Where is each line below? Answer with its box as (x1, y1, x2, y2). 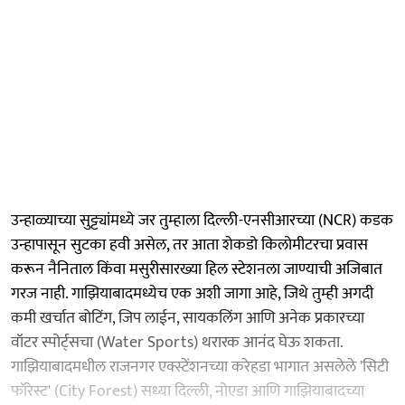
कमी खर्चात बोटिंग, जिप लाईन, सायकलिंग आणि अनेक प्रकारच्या (11, 304, 364, 332)
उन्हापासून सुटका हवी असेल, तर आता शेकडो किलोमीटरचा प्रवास (11, 231, 368, 259)
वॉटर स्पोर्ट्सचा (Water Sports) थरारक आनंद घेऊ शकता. (11, 328, 343, 356)
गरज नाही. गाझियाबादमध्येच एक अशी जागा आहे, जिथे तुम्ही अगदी (11, 279, 373, 307)
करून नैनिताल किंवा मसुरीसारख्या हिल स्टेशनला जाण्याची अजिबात (11, 255, 382, 283)
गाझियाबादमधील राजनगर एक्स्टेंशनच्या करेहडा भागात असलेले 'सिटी (11, 353, 389, 381)
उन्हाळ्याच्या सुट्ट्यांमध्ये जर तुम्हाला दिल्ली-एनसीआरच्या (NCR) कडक (11, 206, 393, 234)
